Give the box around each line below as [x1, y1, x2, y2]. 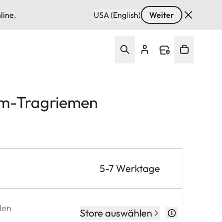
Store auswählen [80, 206, 152, 219]
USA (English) [94, 10, 141, 20]
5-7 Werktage [100, 162, 160, 174]
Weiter [149, 10, 174, 20]
